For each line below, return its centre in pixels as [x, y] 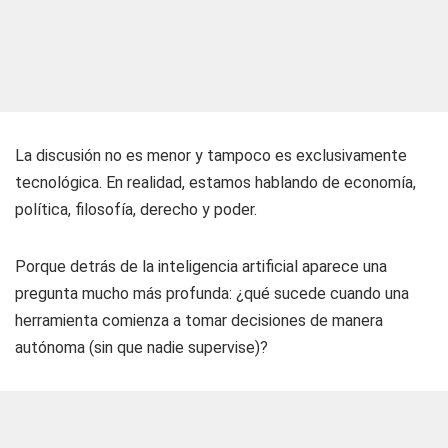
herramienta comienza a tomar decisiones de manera [199, 320]
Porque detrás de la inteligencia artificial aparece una [201, 266]
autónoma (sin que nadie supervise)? [141, 347]
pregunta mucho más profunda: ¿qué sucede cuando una [212, 293]
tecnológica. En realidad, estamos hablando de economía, [215, 182]
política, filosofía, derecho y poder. [136, 209]
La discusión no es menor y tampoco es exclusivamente [211, 155]
